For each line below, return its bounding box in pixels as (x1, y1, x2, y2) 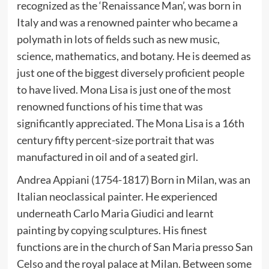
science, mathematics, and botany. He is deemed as (16, 49, 251, 62)
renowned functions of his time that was (16, 99, 203, 113)
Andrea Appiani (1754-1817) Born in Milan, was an (16, 172, 250, 186)
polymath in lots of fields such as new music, (16, 32, 220, 46)
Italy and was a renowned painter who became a (16, 15, 238, 29)
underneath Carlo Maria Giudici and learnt (16, 206, 214, 220)
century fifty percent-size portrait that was (16, 133, 214, 147)
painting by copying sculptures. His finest (16, 223, 207, 237)
